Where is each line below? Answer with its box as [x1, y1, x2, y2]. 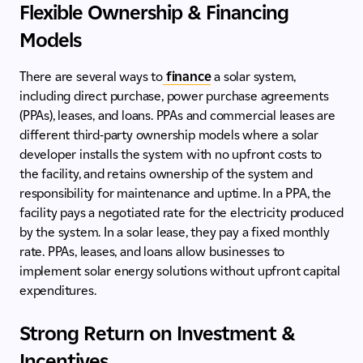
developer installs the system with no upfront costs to [19, 147, 322, 163]
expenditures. [19, 283, 96, 299]
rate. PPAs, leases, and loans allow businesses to [19, 244, 285, 260]
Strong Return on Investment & [19, 322, 295, 346]
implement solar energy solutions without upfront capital [19, 263, 340, 280]
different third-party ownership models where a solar [19, 127, 318, 143]
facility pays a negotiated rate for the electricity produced [19, 205, 344, 221]
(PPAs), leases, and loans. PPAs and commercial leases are [19, 108, 335, 124]
